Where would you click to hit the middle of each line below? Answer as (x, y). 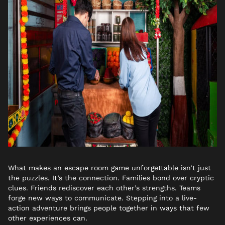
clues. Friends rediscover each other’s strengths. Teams (104, 188)
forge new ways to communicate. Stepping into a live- (102, 198)
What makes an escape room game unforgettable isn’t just (109, 167)
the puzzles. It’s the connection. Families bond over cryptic (111, 178)
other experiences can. (48, 218)
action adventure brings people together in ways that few (109, 208)
